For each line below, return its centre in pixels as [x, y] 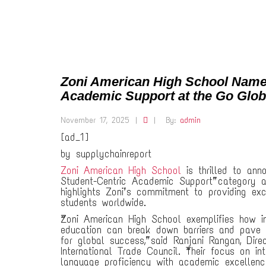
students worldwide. [103, 202]
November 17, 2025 [95, 120]
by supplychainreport [106, 154]
